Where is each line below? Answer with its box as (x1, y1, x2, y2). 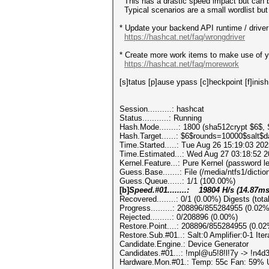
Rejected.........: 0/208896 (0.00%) (119, 213, 238, 222)
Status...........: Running (119, 113, 202, 122)
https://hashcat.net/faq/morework (124, 59, 239, 68)
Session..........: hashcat (119, 104, 204, 113)
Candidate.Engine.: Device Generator (119, 240, 249, 249)
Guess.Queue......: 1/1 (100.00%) (119, 177, 235, 186)
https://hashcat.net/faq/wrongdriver (124, 32, 245, 41)
